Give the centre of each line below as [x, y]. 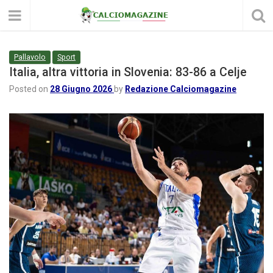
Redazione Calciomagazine [181, 89]
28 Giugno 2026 [81, 89]
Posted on [30, 89]
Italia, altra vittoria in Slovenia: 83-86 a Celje [128, 72]
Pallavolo [30, 57]
